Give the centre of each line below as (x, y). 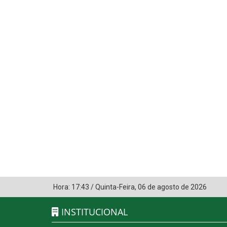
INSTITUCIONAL (93, 212)
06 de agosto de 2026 (172, 187)
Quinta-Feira (115, 187)
